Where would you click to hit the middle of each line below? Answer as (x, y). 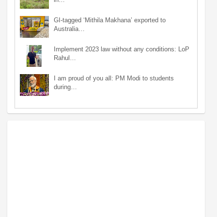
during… (65, 87)
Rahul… (65, 58)
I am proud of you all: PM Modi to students (114, 78)
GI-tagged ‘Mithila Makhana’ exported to (110, 20)
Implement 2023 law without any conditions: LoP (122, 49)
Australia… (69, 29)
